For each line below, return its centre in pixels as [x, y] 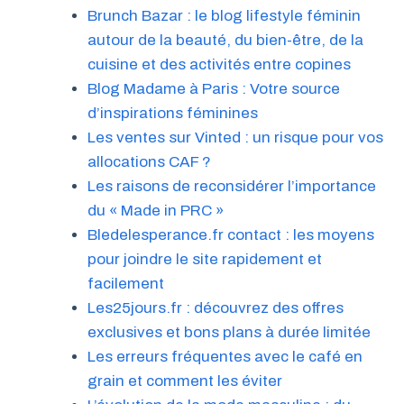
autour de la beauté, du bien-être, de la [225, 40]
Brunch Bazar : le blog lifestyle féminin [224, 15]
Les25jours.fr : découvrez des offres [215, 308]
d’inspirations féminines [172, 113]
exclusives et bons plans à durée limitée [229, 332]
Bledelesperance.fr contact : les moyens [230, 234]
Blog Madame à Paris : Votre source [213, 88]
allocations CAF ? [149, 161]
